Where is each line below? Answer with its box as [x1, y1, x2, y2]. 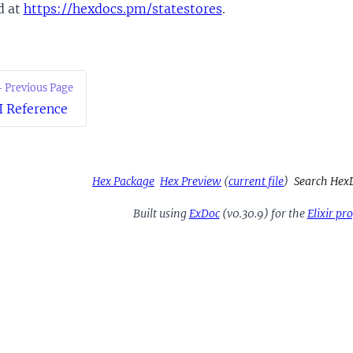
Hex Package [92, 173, 154, 188]
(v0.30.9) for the [219, 206, 307, 221]
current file [229, 173, 284, 188]
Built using [132, 206, 189, 221]
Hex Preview [160, 173, 221, 188]
